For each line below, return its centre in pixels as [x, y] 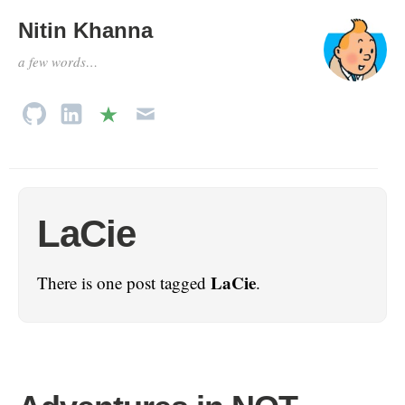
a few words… [58, 61]
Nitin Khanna [85, 30]
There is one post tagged [124, 283]
